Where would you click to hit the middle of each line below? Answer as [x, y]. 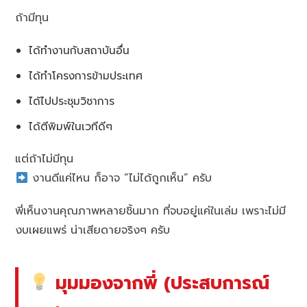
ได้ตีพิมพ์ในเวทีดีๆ [71, 127]
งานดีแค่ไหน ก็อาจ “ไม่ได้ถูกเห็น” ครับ [120, 179]
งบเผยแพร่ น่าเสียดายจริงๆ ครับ [93, 231]
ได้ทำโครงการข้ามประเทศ [86, 76]
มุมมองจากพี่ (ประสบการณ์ [160, 283]
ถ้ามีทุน [32, 18]
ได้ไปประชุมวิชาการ [72, 101]
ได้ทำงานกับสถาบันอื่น [79, 51]
